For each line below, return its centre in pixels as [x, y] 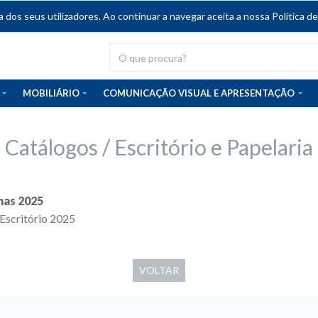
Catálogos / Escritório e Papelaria [159, 147]
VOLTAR [159, 270]
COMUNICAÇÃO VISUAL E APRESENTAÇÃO [199, 93]
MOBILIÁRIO [51, 93]
